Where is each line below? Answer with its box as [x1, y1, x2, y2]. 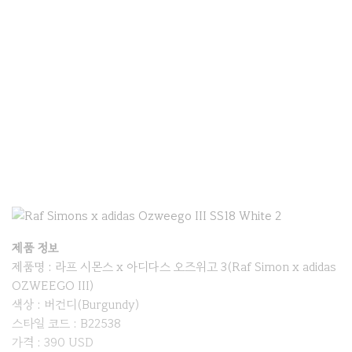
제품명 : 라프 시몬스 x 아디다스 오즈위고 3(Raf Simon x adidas [12, 258, 336, 275]
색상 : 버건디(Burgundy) [12, 296, 140, 313]
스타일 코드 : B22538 [12, 315, 121, 332]
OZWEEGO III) [12, 277, 94, 294]
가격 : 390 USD [12, 334, 93, 350]
